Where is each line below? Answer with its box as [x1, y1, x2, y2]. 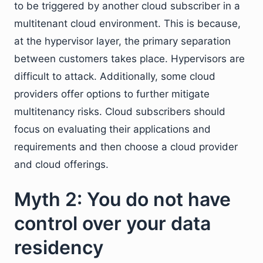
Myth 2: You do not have [14, 188, 231, 211]
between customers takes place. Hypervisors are [14, 53, 245, 65]
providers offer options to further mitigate [14, 88, 210, 100]
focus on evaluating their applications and [14, 123, 211, 136]
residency [14, 236, 103, 259]
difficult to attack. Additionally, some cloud [14, 70, 215, 83]
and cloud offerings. [14, 159, 109, 171]
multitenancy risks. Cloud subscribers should [14, 106, 225, 118]
